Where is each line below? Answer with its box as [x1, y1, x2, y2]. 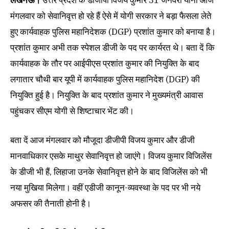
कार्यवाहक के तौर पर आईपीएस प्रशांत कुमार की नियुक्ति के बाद [10, 58, 199, 70]
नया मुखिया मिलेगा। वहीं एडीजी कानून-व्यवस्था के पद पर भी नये [10, 182, 200, 194]
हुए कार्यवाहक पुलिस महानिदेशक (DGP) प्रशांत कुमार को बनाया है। [10, 26, 216, 38]
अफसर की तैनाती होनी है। [10, 198, 91, 210]
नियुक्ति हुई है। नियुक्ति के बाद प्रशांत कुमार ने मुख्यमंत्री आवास [10, 89, 203, 101]
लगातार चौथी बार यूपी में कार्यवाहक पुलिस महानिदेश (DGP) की [10, 74, 200, 85]
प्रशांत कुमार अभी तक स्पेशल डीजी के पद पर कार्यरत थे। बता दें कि [10, 42, 215, 54]
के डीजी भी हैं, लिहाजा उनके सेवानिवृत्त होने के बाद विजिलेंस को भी [10, 166, 208, 178]
